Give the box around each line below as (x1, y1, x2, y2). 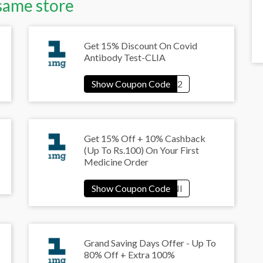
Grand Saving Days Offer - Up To (84, 237, 216, 249)
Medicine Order (84, 156, 149, 168)
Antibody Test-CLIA (84, 52, 166, 63)
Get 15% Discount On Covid (84, 40, 197, 52)
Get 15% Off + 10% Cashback (84, 133, 205, 144)
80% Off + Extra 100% (84, 249, 175, 261)
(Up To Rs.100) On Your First (84, 144, 199, 156)
